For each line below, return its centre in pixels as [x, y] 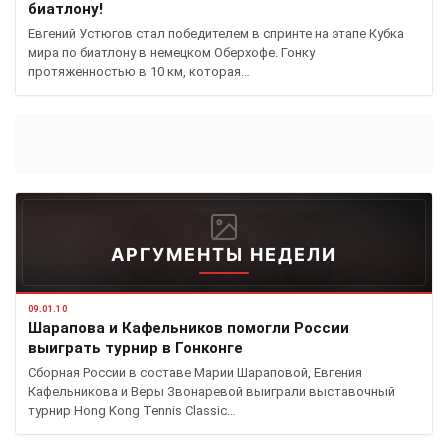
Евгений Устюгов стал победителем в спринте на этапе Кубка [216, 33]
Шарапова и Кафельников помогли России [188, 328]
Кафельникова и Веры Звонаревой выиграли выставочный [211, 391]
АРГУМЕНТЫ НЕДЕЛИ [224, 254]
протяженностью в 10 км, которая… [139, 71]
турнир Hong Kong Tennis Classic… [132, 410]
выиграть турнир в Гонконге [135, 348]
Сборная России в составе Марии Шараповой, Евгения [195, 372]
